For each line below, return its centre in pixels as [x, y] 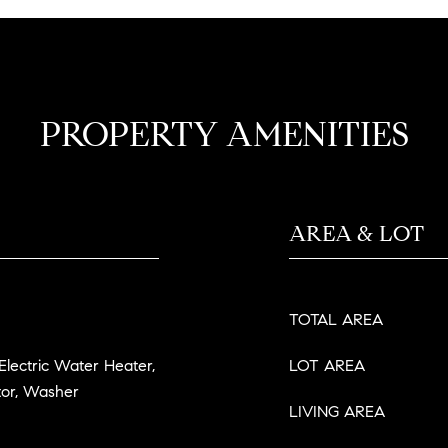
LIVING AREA [337, 411]
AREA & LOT [356, 233]
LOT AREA [327, 365]
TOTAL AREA [336, 319]
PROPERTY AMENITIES [224, 134]
